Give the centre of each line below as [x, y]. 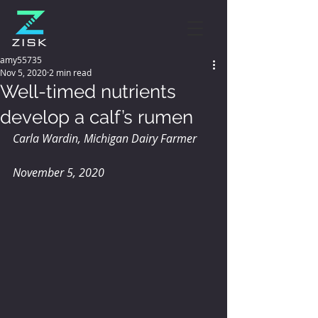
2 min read [70, 72]
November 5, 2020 [59, 172]
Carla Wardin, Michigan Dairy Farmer [105, 138]
